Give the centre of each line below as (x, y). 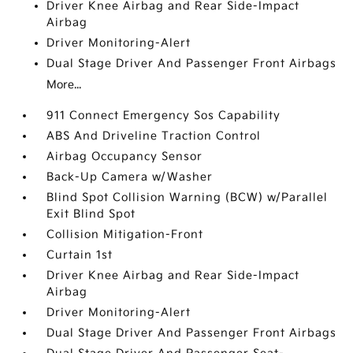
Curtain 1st (80, 255)
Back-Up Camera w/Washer (130, 177)
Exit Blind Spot (91, 214)
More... (64, 85)
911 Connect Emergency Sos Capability (164, 116)
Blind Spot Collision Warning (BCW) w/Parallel (188, 198)
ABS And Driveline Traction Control (154, 136)
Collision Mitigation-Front (125, 235)
